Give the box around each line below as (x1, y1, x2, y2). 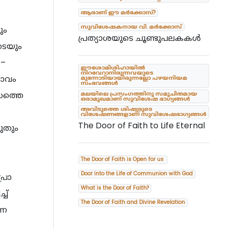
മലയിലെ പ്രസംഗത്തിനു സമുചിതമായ (80, 89, 197, 98)
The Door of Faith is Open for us (80, 155, 165, 164)
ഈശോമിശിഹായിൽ (80, 64, 145, 72)
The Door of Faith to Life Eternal (78, 120, 205, 132)
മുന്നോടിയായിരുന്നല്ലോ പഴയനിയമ (80, 74, 187, 82)
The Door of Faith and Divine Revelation (80, 198, 185, 207)
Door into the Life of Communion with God (80, 170, 193, 178)
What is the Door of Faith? (80, 184, 149, 192)
